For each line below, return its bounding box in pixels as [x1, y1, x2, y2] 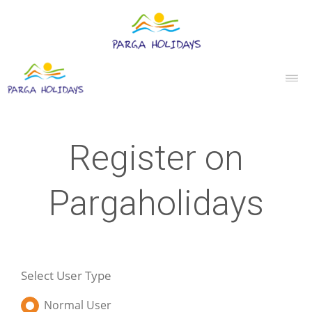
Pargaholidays [48, 183, 264, 224]
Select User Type [21, 267, 111, 283]
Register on [68, 138, 244, 178]
